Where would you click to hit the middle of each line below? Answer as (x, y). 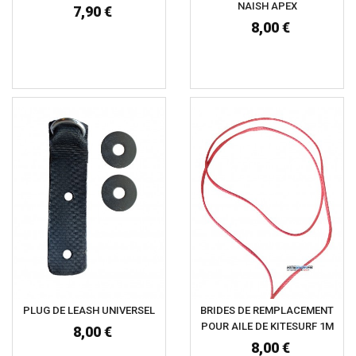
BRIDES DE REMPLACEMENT (267, 310)
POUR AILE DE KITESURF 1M (267, 326)
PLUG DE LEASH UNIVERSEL (89, 310)
